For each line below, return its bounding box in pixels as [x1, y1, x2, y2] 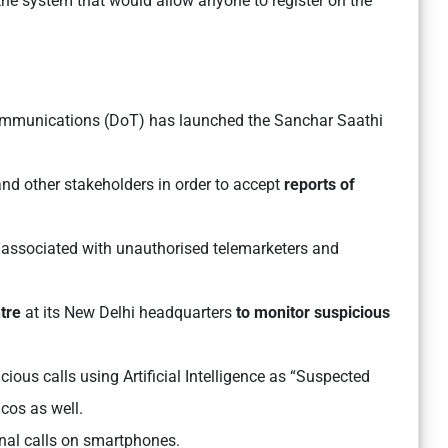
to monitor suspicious [236, 303, 390, 323]
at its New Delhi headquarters [21, 303, 236, 323]
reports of [284, 175, 355, 195]
